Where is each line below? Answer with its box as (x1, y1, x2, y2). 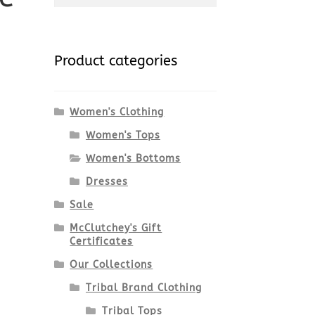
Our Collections (70, 259, 153, 271)
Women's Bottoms (85, 153, 181, 165)
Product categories (53, 53, 177, 70)
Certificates (70, 236, 134, 248)
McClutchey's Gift (70, 222, 162, 235)
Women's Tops (85, 129, 160, 142)
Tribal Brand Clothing (85, 282, 202, 295)
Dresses (85, 176, 128, 188)
